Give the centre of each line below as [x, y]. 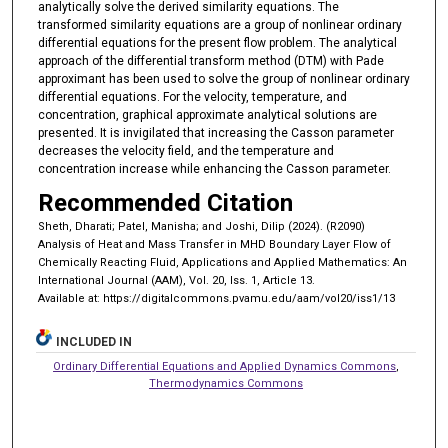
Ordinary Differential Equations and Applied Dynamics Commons [225, 367]
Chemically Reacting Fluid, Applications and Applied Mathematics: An [222, 263]
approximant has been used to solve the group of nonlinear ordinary [223, 78]
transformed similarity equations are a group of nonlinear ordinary [219, 24]
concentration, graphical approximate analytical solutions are [207, 114]
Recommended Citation [165, 203]
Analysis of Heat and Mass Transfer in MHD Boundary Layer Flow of [214, 245]
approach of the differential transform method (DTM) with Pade [210, 60]
